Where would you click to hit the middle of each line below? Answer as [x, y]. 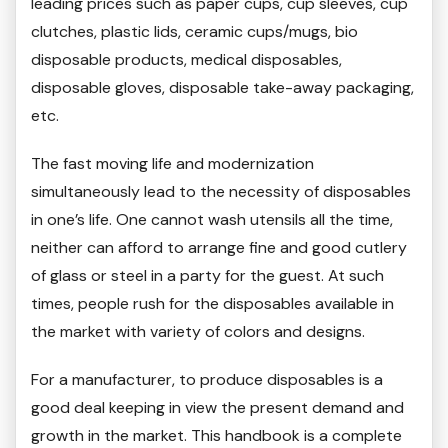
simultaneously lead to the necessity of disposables [221, 192]
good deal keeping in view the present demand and [217, 408]
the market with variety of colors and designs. [200, 332]
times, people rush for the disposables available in [212, 304]
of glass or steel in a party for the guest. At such [207, 276]
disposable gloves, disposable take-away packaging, [222, 88]
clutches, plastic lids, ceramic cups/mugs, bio [194, 32]
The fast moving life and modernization [172, 164]
